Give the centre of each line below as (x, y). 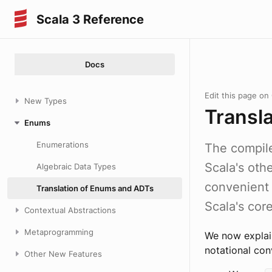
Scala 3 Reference (90, 19)
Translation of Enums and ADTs (95, 188)
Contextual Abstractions (70, 210)
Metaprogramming (59, 232)
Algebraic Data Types (76, 166)
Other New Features (63, 254)
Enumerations (63, 144)
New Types (46, 101)
